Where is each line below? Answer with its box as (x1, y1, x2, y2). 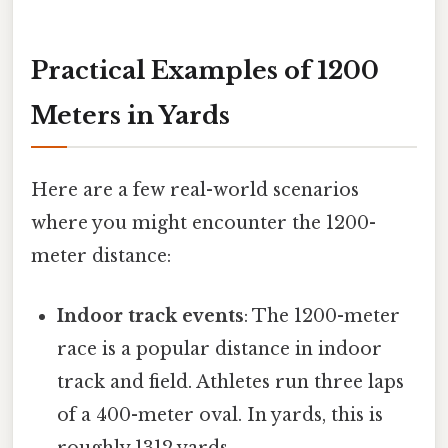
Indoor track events (57, 304, 245, 327)
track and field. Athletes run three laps (57, 370, 405, 393)
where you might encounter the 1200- (31, 212, 376, 235)
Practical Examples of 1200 (31, 56, 379, 86)
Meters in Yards (31, 101, 230, 131)
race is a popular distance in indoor (57, 337, 383, 360)
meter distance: (31, 245, 171, 268)
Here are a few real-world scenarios (31, 179, 359, 202)
